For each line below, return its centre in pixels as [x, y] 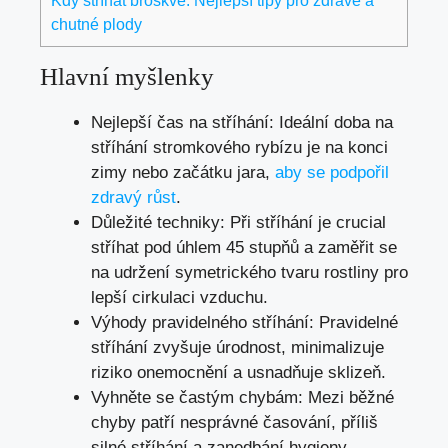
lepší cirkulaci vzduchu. [179, 298]
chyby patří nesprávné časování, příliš [234, 423]
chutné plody [96, 24]
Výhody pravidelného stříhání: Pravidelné [244, 323]
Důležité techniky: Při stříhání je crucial [238, 223]
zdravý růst [133, 198]
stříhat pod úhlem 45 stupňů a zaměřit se [244, 248]
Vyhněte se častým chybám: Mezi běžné [242, 398]
